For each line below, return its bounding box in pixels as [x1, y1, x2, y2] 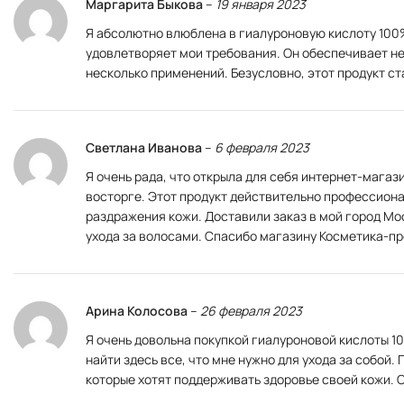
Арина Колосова [86, 302, 190, 320]
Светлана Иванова [86, 139, 205, 157]
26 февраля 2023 [200, 302, 302, 320]
